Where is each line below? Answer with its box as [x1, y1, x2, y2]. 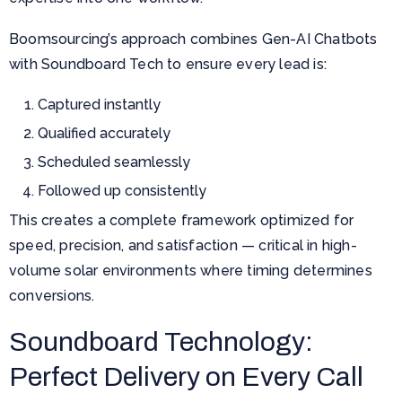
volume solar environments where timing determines [9, 261, 372, 279]
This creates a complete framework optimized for [9, 211, 354, 229]
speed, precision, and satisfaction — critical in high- [9, 236, 357, 254]
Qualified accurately [38, 124, 170, 142]
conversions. [9, 286, 95, 304]
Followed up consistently [38, 181, 206, 199]
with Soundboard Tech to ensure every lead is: [9, 55, 328, 73]
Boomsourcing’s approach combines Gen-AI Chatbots [9, 30, 378, 48]
